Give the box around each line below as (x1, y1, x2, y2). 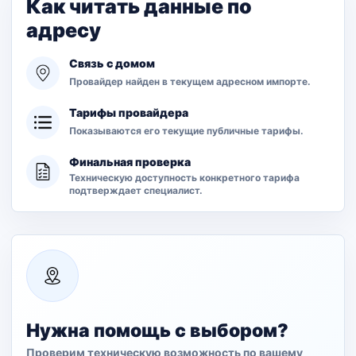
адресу (26, 18, 101, 42)
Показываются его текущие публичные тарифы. (69, 124, 304, 137)
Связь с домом (69, 56, 155, 70)
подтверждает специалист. (69, 184, 203, 196)
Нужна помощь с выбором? (26, 319, 288, 342)
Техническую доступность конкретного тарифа (69, 172, 300, 184)
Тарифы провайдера (69, 106, 188, 119)
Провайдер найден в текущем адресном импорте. (69, 75, 311, 87)
